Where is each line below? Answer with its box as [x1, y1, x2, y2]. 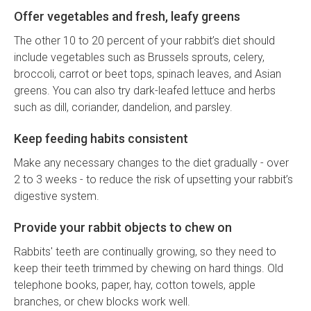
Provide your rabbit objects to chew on [14, 220, 232, 235]
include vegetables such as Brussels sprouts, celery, [14, 51, 264, 65]
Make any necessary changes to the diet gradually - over [14, 156, 289, 170]
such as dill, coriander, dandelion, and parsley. [14, 101, 233, 115]
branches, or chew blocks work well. [14, 295, 190, 309]
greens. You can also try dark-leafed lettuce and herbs [14, 84, 276, 98]
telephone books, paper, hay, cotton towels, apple [14, 278, 255, 292]
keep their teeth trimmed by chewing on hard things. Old [14, 262, 283, 276]
